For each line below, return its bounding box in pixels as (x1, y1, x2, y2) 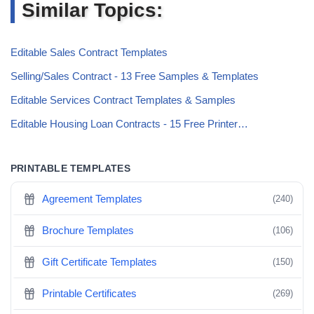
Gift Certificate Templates (42, 256, 158, 268)
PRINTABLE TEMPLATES (11, 163, 130, 175)
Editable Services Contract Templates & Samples (11, 94, 235, 107)
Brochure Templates (42, 224, 135, 237)
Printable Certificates (42, 287, 137, 300)
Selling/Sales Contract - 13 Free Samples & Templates (11, 70, 259, 83)
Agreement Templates (42, 193, 143, 205)
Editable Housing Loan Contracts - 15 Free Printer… (11, 118, 248, 130)
